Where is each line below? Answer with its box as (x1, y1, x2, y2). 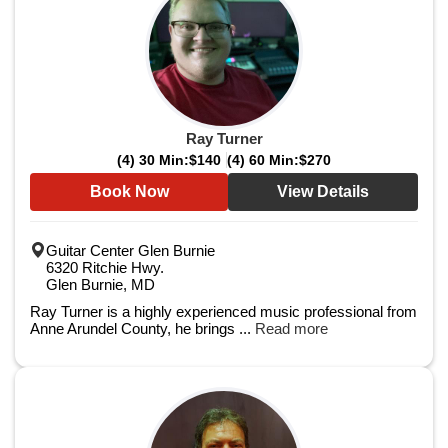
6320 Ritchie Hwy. (46, 259, 164, 276)
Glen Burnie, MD (46, 276, 155, 293)
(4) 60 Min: (227, 152, 299, 168)
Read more (255, 320, 328, 337)
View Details (277, 183, 369, 200)
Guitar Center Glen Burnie (46, 242, 215, 259)
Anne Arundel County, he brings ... (30, 320, 255, 337)
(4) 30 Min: (117, 152, 189, 168)
